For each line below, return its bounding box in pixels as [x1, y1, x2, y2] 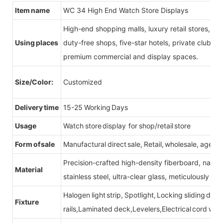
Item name [15, 5, 52, 14]
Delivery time [15, 103, 59, 111]
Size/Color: [15, 77, 54, 86]
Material [15, 165, 43, 174]
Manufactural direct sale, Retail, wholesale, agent [63, 139, 219, 148]
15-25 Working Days [63, 103, 128, 111]
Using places [15, 38, 58, 47]
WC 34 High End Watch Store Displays [63, 5, 188, 14]
